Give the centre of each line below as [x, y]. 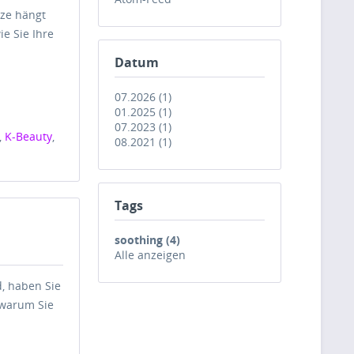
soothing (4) [147, 240]
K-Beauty [29, 136]
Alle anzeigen [150, 255]
